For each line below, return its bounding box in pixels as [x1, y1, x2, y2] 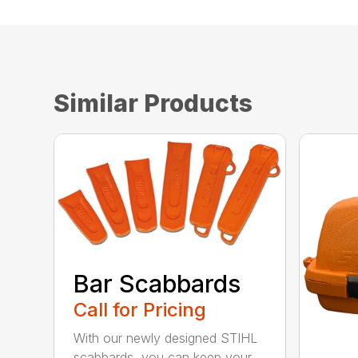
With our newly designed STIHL [74, 330, 258, 347]
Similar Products [54, 89, 253, 118]
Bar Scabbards [74, 269, 241, 299]
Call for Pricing [74, 298, 207, 322]
